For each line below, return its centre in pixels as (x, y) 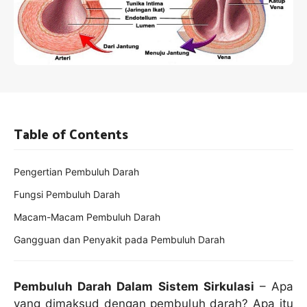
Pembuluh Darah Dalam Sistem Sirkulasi (134, 286)
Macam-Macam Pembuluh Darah (87, 217)
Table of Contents (71, 133)
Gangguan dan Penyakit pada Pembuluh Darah (119, 239)
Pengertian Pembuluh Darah (76, 171)
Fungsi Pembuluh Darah (67, 194)
